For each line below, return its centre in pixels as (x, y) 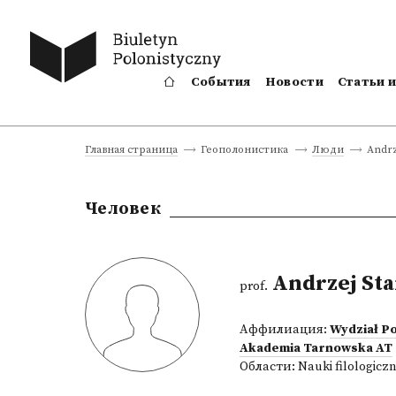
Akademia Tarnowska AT (316, 348)
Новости (294, 82)
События (221, 82)
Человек (123, 209)
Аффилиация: (285, 330)
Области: (269, 367)
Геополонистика (245, 150)
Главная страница (131, 150)
